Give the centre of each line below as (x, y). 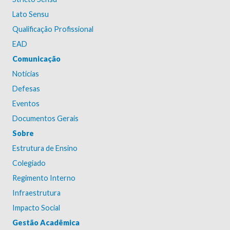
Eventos (26, 103)
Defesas (26, 89)
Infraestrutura (36, 193)
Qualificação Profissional (53, 29)
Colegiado (29, 163)
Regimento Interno (44, 178)
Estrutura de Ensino (45, 148)
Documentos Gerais (45, 118)
